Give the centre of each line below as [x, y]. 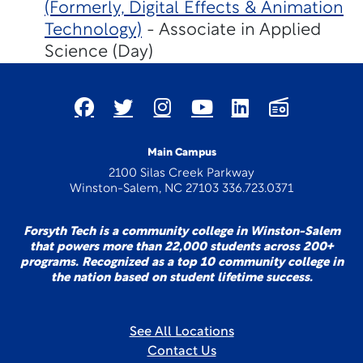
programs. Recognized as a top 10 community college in [181, 263]
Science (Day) [99, 52]
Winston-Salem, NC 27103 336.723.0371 [181, 189]
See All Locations [181, 332]
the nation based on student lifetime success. [181, 278]
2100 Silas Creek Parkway [181, 174]
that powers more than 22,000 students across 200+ [181, 248]
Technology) [93, 30]
